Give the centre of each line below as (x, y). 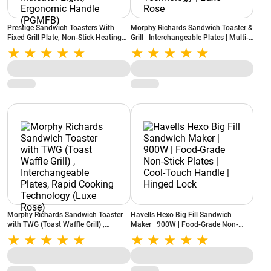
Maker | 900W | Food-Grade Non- (184, 224)
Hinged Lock (151, 244)
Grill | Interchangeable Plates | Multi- (189, 38)
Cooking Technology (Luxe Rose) (60, 244)
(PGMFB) (22, 67)
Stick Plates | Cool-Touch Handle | (185, 234)
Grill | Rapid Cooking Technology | (185, 47)
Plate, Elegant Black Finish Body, (61, 47)
